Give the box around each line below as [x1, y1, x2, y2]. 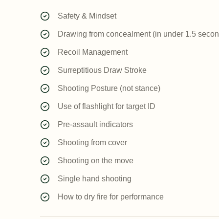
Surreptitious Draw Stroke [58, 66, 147, 74]
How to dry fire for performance [58, 193, 164, 201]
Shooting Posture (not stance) [58, 84, 160, 92]
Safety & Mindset [58, 12, 116, 20]
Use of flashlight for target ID [58, 102, 155, 110]
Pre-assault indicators [58, 120, 133, 129]
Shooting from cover [58, 138, 127, 147]
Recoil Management [58, 48, 128, 56]
